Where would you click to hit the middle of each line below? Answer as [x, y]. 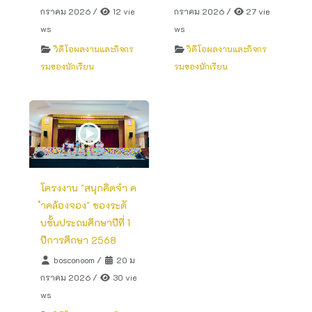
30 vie [123, 277]
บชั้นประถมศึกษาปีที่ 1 [86, 222]
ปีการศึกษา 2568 [79, 240]
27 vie [257, 11]
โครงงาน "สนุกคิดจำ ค [89, 187]
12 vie [122, 11]
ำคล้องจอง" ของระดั [84, 205]
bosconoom [73, 259]
